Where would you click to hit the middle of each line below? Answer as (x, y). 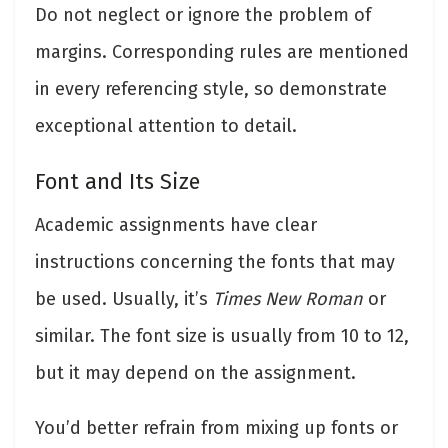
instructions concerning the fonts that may (215, 262)
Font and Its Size (117, 181)
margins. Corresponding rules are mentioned (222, 51)
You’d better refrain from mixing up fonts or (216, 428)
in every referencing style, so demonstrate (211, 88)
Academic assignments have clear (176, 225)
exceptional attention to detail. (166, 125)
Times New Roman (288, 299)
